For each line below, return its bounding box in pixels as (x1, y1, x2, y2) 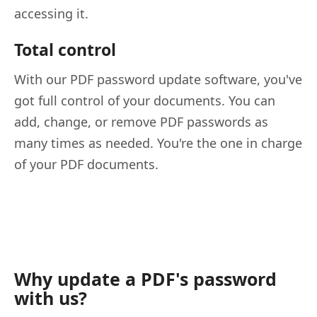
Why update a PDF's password (14, 266, 277, 291)
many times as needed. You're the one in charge (14, 134, 302, 151)
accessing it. (14, 4, 88, 22)
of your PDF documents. (14, 155, 158, 173)
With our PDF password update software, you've (14, 70, 302, 88)
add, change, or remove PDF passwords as (14, 113, 268, 130)
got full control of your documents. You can (14, 91, 275, 109)
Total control (14, 38, 116, 61)
